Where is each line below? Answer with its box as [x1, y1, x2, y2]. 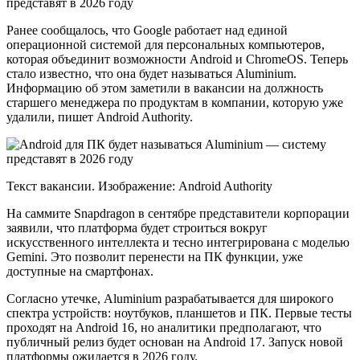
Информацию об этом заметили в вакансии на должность [6, 80, 323, 95]
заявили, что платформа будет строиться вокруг [6, 220, 268, 235]
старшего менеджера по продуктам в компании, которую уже [6, 95, 343, 109]
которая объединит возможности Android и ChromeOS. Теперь [6, 51, 348, 66]
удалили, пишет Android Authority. [6, 109, 193, 124]
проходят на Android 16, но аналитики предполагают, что [6, 320, 321, 334]
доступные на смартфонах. [6, 264, 153, 278]
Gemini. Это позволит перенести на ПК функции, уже [6, 249, 303, 264]
